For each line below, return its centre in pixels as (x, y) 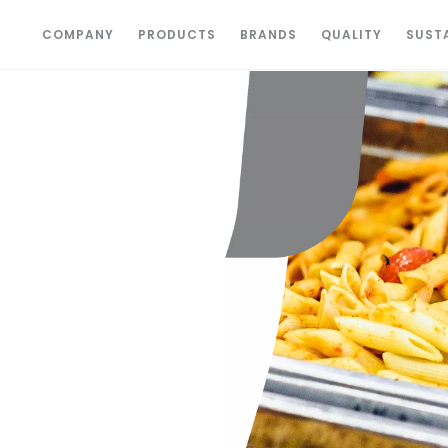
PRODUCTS (177, 34)
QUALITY (352, 34)
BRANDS (269, 34)
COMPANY (78, 34)
